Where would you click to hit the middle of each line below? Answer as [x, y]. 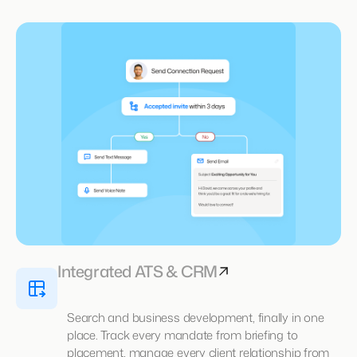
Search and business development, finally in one [196, 317]
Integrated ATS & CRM [137, 271]
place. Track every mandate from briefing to [182, 335]
